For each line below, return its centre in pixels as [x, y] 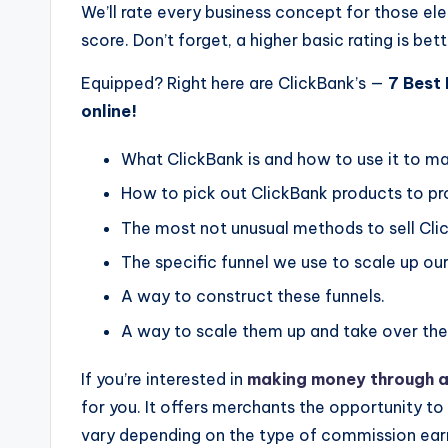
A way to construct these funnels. [253, 296]
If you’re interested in [164, 378]
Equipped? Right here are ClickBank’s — [234, 82]
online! [109, 110]
